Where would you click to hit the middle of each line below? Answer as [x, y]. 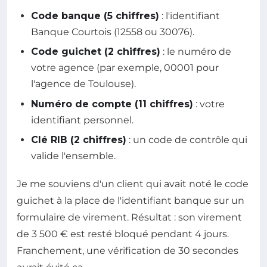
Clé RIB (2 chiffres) [79, 140]
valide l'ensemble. [73, 156]
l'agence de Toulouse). [83, 84]
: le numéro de [196, 52]
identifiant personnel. [82, 120]
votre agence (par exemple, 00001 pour [125, 68]
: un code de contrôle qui [187, 140]
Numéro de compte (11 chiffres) [112, 104]
